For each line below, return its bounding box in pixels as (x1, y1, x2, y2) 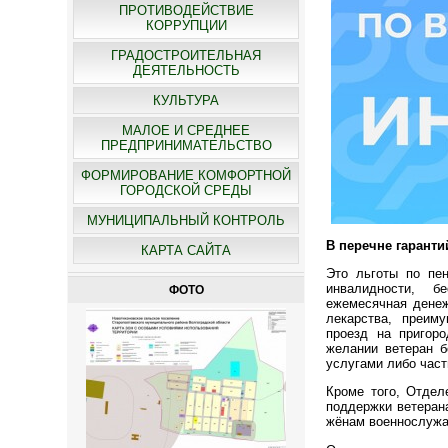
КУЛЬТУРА (153, 93, 220, 108)
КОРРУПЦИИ (145, 18, 227, 33)
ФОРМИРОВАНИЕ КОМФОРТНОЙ (81, 168, 292, 183)
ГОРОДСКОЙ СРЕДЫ (120, 183, 253, 198)
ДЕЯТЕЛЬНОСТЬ (132, 63, 240, 78)
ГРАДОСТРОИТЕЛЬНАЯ (111, 48, 262, 63)
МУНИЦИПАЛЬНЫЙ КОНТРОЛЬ (87, 213, 286, 228)
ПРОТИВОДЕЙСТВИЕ (118, 3, 254, 18)
